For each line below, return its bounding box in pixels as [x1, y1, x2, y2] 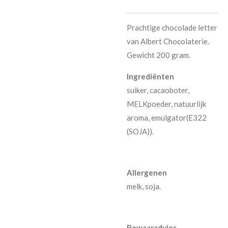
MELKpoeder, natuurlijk [127, 99, 206, 108]
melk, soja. [127, 181, 161, 191]
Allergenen [127, 167, 167, 177]
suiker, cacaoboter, [127, 85, 189, 95]
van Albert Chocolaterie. [127, 36, 209, 46]
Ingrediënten [127, 71, 174, 81]
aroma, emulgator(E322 [127, 112, 207, 122]
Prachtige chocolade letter [127, 22, 217, 32]
